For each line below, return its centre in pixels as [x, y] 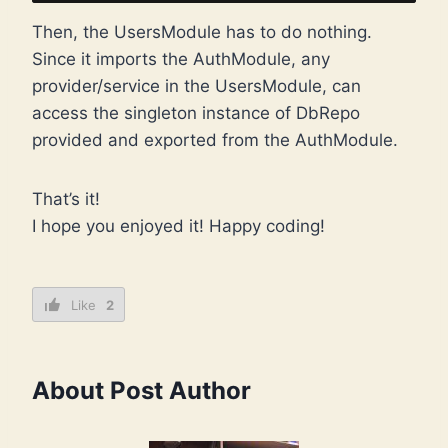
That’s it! [66, 198]
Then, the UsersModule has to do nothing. [202, 31]
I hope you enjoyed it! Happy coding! [178, 225]
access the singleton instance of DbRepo [196, 112]
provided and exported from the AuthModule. [215, 139]
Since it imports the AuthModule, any [181, 58]
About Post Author [141, 390]
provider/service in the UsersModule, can [196, 85]
